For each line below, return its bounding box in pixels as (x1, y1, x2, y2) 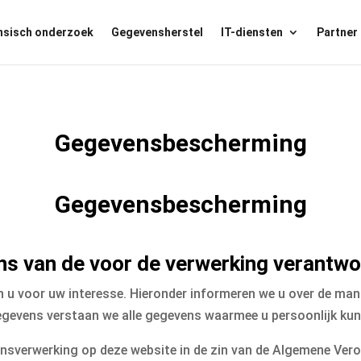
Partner (317, 26, 358, 39)
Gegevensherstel (111, 26, 203, 39)
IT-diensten (221, 26, 283, 39)
